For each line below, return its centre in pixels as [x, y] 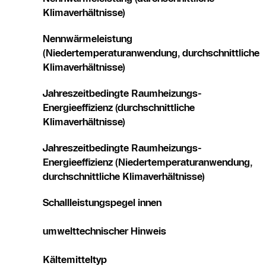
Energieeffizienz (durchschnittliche [119, 107]
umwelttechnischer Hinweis [104, 231]
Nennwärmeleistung [88, 38]
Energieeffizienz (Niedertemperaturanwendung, [148, 162]
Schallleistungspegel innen [102, 202]
